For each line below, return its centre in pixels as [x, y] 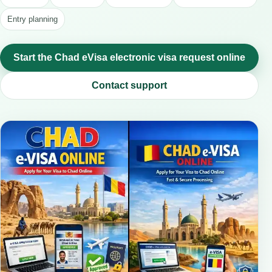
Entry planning [32, 19]
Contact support [129, 85]
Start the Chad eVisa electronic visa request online [129, 57]
